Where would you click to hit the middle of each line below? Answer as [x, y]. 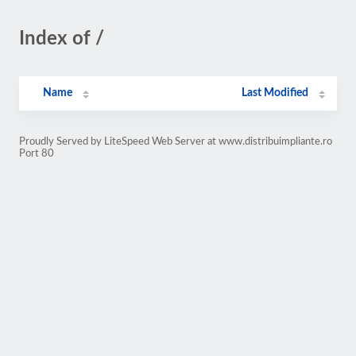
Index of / [62, 39]
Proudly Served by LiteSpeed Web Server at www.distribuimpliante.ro [176, 141]
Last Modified [275, 93]
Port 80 [37, 153]
